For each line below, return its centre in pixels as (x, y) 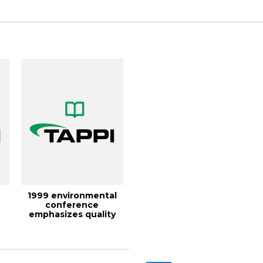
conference (72, 205)
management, (72, 224)
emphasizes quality (72, 214)
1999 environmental (72, 195)
